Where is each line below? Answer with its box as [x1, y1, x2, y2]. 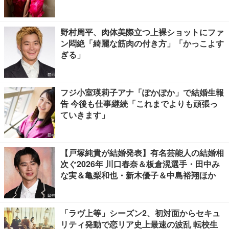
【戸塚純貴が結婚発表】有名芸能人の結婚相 [60, 147, 224, 158]
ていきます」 [60, 109, 109, 121]
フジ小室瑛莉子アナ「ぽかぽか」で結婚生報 [60, 86, 224, 98]
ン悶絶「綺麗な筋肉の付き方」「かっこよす [60, 37, 224, 49]
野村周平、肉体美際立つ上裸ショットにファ [60, 26, 224, 38]
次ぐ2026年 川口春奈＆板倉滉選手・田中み [60, 158, 220, 170]
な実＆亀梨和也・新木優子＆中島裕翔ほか [60, 169, 216, 181]
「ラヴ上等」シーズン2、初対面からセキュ [60, 207, 220, 219]
